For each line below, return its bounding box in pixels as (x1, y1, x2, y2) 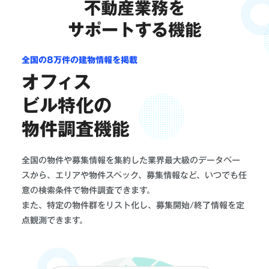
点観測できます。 (22, 216, 88, 225)
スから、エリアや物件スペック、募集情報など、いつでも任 (22, 171, 247, 180)
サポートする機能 (67, 21, 202, 38)
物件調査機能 (22, 120, 130, 139)
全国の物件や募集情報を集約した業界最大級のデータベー (22, 156, 240, 165)
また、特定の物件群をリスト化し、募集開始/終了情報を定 (22, 201, 244, 210)
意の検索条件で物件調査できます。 (22, 186, 155, 195)
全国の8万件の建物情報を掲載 (22, 56, 138, 65)
